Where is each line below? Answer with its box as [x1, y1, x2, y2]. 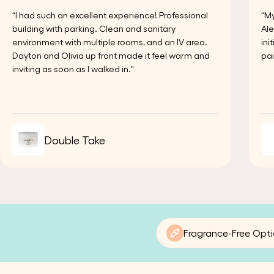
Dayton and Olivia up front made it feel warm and [12, 50, 210, 61]
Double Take [44, 133, 105, 146]
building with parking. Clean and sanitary [12, 23, 176, 34]
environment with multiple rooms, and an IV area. [12, 36, 207, 48]
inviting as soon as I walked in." [12, 63, 134, 75]
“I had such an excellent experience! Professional [12, 9, 208, 21]
